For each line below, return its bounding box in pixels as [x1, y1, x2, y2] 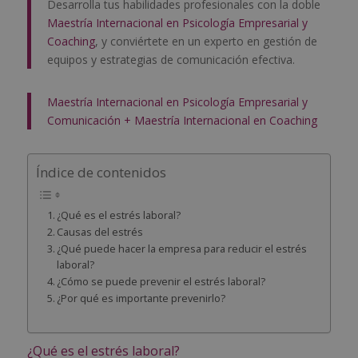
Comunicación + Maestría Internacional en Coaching [46, 113, 317, 129]
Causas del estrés [57, 225, 144, 239]
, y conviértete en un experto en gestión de [94, 34, 317, 50]
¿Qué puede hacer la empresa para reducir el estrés [57, 241, 308, 256]
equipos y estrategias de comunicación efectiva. [46, 52, 295, 68]
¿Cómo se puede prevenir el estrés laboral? [57, 274, 266, 288]
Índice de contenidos [35, 163, 166, 182]
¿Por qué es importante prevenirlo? [57, 291, 226, 305]
